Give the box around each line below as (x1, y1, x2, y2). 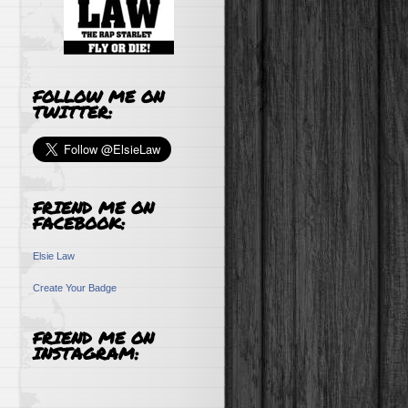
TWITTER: (33, 100, 112, 124)
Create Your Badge (33, 282, 117, 293)
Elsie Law (33, 250, 75, 261)
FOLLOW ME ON (33, 85, 164, 108)
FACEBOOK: (33, 211, 125, 235)
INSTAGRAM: (33, 342, 138, 365)
